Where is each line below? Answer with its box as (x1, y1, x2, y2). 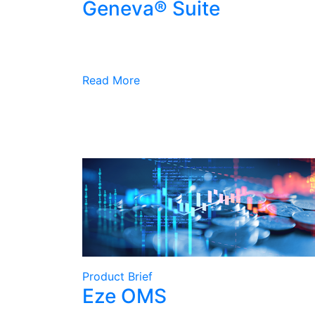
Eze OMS (82, 284, 167, 308)
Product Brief (82, 269, 153, 283)
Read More (82, 73, 140, 87)
